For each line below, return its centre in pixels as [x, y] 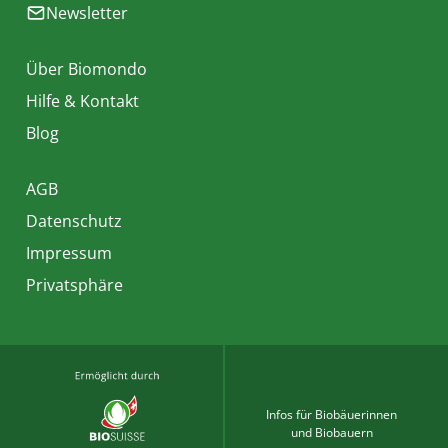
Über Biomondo [86, 69]
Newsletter [87, 13]
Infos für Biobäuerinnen [331, 414]
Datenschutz [74, 221]
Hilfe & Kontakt [82, 101]
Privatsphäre [74, 285]
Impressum [69, 253]
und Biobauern [331, 432]
